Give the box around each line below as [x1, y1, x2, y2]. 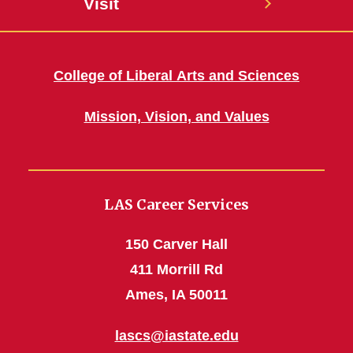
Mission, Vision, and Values [84, 109, 269, 125]
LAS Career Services [104, 195, 249, 214]
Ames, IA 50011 [125, 287, 228, 303]
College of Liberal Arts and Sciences [54, 68, 299, 84]
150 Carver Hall [125, 236, 228, 253]
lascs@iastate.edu [114, 328, 239, 344]
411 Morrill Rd [130, 262, 223, 278]
